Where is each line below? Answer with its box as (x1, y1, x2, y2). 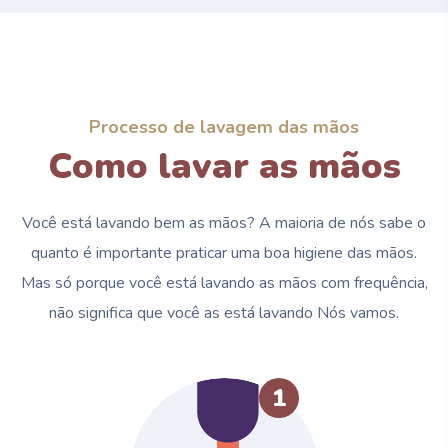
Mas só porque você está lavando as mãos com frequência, (20, 271, 428, 294)
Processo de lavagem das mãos (89, 114, 359, 139)
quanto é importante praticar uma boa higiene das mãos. (31, 241, 417, 264)
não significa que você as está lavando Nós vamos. (49, 301, 399, 324)
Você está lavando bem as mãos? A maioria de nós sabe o (22, 211, 426, 234)
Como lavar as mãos (47, 141, 401, 191)
